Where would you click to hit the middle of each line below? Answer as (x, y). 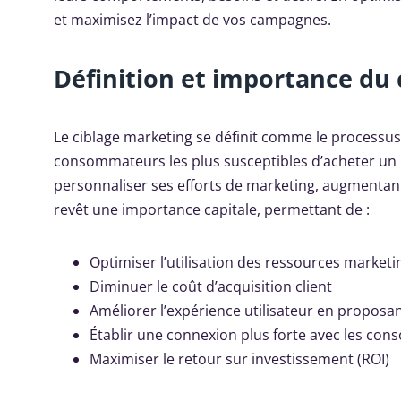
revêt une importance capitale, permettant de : (212, 210)
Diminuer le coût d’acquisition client (211, 287)
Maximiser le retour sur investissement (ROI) (239, 359)
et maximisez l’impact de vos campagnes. (192, 20)
